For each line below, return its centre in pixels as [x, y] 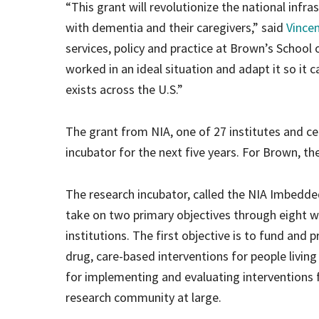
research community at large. [143, 297]
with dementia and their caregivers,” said [176, 27]
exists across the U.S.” [124, 89]
